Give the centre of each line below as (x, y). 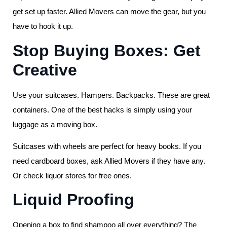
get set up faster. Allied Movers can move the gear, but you (109, 12)
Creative (45, 70)
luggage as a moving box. (55, 124)
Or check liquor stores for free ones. (72, 176)
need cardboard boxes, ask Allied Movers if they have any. (109, 161)
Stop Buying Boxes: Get (107, 50)
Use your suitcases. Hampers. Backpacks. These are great (111, 95)
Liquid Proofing (73, 200)
